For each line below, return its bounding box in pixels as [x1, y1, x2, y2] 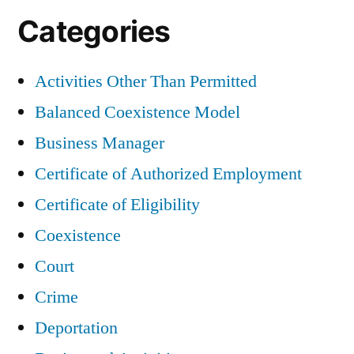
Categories [17, 13, 171, 49]
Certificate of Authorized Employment [35, 162, 302, 185]
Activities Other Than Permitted [35, 70, 257, 92]
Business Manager [35, 131, 164, 154]
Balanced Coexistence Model [35, 100, 240, 123]
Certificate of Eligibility [35, 193, 200, 216]
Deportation [35, 316, 118, 339]
